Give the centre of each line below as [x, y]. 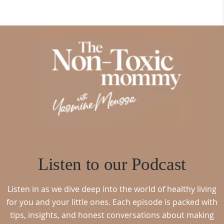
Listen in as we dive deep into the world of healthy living [112, 189]
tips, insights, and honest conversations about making [112, 215]
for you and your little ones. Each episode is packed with [112, 202]
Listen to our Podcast [112, 164]
